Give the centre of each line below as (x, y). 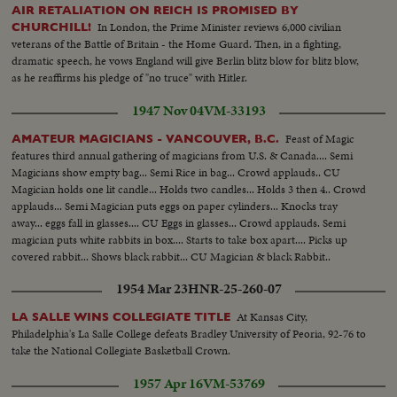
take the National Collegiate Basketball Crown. (121, 351)
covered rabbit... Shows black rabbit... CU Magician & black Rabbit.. (171, 257)
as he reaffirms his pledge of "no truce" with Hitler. (130, 77)
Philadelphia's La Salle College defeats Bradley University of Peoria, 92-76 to (189, 334)
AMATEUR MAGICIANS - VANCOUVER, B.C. (146, 139)
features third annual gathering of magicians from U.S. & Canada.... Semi (183, 156)
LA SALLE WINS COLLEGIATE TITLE (121, 317)
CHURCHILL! (52, 27)
